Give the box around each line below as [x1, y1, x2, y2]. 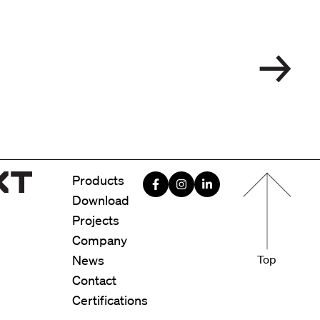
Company [71, 232, 127, 248]
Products [71, 172, 124, 188]
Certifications [71, 292, 148, 308]
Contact [71, 272, 116, 288]
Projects [71, 212, 119, 228]
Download [71, 192, 129, 208]
